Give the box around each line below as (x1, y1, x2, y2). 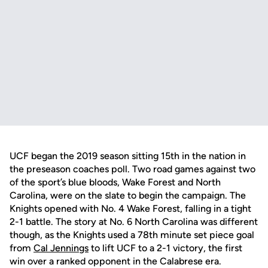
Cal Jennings (33, 242, 89, 254)
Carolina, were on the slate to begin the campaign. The (10, 190, 246, 201)
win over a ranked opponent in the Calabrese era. (10, 255, 221, 267)
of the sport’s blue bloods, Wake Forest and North (10, 176, 221, 188)
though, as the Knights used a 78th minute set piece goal (10, 229, 254, 240)
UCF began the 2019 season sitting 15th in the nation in (10, 150, 246, 162)
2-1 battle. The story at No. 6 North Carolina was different (10, 216, 258, 227)
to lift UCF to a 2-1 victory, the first (89, 242, 242, 254)
